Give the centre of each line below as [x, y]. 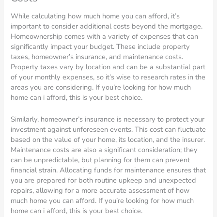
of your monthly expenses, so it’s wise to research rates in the [108, 77]
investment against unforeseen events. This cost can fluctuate [108, 129]
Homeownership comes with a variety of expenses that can [105, 37]
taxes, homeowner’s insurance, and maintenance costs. [97, 57]
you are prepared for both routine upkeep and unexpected [104, 180]
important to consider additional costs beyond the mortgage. [107, 26]
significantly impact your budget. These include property [101, 47]
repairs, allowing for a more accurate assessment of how [100, 190]
